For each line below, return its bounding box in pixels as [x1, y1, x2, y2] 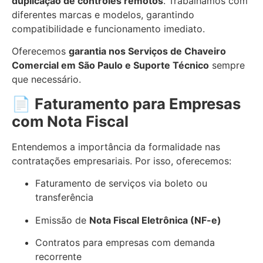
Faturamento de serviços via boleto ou [35, 177, 207, 190]
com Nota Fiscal [12, 112, 129, 130]
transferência [35, 191, 93, 204]
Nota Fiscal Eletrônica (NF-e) [89, 214, 221, 226]
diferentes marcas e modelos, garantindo [12, 8, 194, 21]
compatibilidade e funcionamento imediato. [12, 22, 205, 35]
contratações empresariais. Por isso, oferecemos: [12, 154, 231, 167]
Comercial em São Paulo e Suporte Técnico [12, 59, 209, 72]
